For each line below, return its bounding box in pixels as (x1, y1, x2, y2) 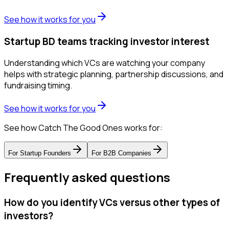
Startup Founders (20, 149, 71, 157)
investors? (4, 209, 53, 223)
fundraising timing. (4, 80, 72, 91)
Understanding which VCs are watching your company (4, 57, 205, 69)
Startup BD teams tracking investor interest (4, 34, 210, 48)
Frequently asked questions (4, 169, 170, 186)
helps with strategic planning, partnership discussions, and (4, 68, 223, 80)
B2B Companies (103, 149, 151, 157)
